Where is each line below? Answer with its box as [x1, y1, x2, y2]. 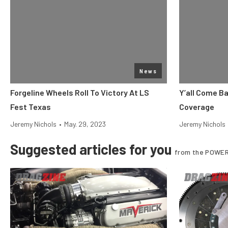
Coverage [179, 102, 214, 111]
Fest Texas [10, 102, 51, 111]
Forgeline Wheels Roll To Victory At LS [10, 88, 149, 97]
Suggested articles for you [10, 140, 175, 158]
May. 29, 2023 [64, 120, 106, 128]
